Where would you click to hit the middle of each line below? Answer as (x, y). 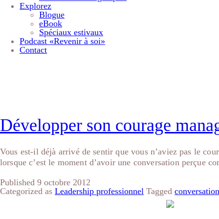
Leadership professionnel (99, 191)
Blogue (52, 15)
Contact (33, 50)
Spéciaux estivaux (71, 32)
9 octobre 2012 (64, 183)
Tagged (160, 191)
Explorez (35, 6)
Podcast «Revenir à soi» (62, 41)
